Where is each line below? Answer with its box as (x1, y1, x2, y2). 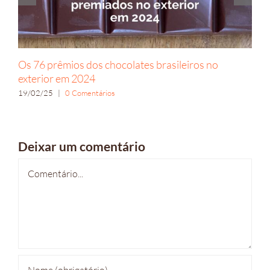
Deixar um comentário (18, 139, 145, 154)
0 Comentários (65, 87, 115, 98)
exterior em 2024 (18, 72, 95, 86)
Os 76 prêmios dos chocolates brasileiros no (18, 58, 218, 72)
